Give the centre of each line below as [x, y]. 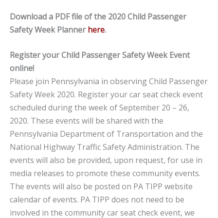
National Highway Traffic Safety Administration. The [105, 147]
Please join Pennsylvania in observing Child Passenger [109, 82]
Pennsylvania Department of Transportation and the [106, 134]
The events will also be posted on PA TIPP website [101, 187]
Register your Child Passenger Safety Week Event [100, 55]
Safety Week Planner [49, 29]
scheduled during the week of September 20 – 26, [100, 108]
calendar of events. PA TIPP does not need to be [97, 200]
